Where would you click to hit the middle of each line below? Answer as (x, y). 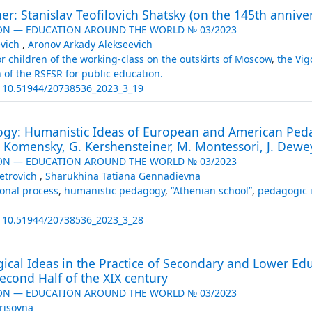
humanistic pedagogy (114, 190)
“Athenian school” (211, 190)
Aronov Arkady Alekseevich (90, 44)
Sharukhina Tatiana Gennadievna (123, 175)
